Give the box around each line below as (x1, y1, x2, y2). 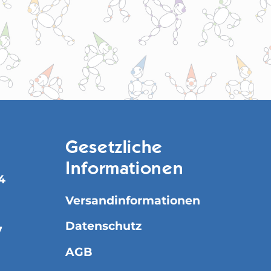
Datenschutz (65, 219, 142, 233)
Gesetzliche (65, 139, 163, 158)
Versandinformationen (65, 193, 200, 207)
